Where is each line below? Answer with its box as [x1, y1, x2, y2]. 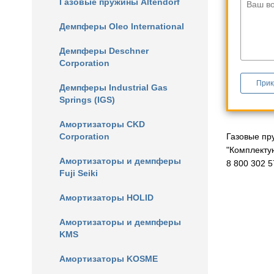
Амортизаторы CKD [59, 119, 145, 129]
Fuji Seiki [59, 168, 98, 178]
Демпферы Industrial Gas [59, 83, 168, 92]
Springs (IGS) [59, 95, 115, 105]
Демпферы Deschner [59, 46, 149, 56]
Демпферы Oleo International [59, 21, 184, 31]
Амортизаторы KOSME [59, 254, 158, 264]
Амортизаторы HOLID [59, 193, 154, 202]
